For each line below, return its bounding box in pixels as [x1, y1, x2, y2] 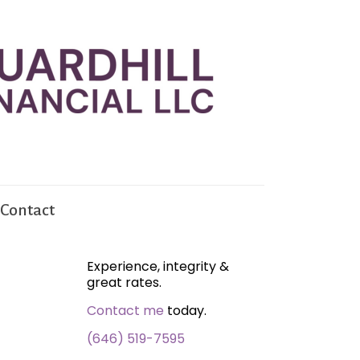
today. [163, 301, 207, 320]
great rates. [86, 273, 162, 292]
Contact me [86, 301, 164, 320]
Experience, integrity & [86, 257, 229, 276]
